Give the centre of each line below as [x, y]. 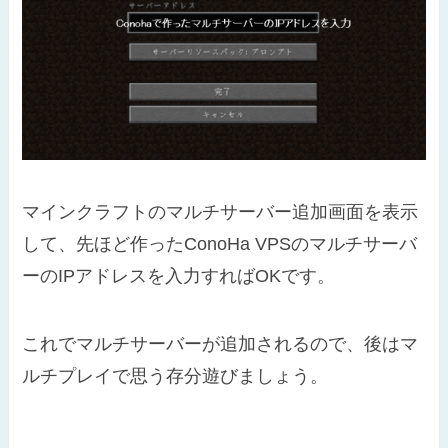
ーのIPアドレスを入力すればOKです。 [179, 275]
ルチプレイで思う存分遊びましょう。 [175, 375]
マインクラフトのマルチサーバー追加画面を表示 [220, 211]
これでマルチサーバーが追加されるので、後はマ [220, 343]
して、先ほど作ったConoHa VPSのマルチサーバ [220, 243]
